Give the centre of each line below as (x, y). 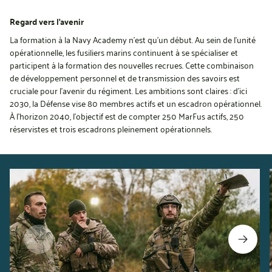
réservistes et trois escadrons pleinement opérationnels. (111, 128)
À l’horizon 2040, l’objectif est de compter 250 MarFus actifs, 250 (127, 116)
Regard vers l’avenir (47, 21)
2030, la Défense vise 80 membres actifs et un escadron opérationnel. (136, 103)
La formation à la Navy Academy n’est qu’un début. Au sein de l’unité (133, 39)
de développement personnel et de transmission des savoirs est (125, 77)
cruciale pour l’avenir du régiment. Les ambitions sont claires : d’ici (128, 90)
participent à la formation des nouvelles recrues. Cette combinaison (132, 65)
